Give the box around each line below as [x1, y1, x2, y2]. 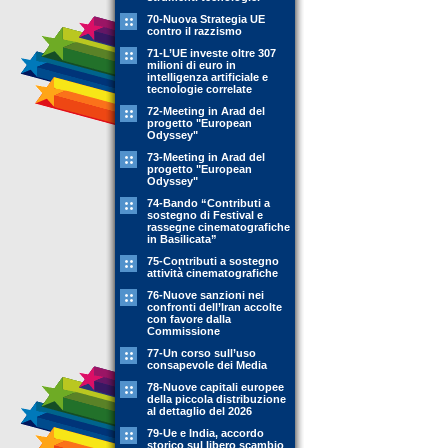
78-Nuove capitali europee [147, 381, 284, 393]
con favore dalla [147, 313, 231, 325]
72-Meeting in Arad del [147, 105, 265, 117]
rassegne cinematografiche [147, 221, 290, 233]
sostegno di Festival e [147, 209, 263, 221]
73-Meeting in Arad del [147, 151, 265, 163]
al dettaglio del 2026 [147, 405, 252, 417]
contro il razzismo [147, 25, 242, 37]
